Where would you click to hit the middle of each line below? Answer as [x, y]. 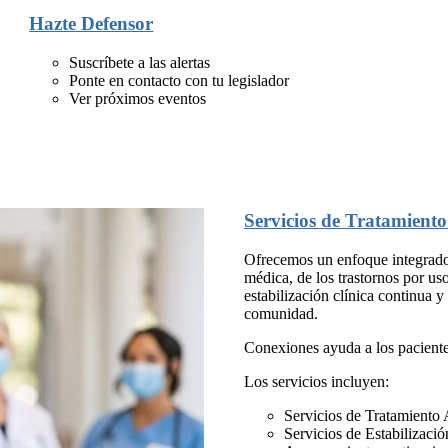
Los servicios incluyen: [316, 382]
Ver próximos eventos [138, 98]
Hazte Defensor [91, 23]
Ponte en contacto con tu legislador [179, 80]
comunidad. [281, 314]
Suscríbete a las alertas [140, 62]
